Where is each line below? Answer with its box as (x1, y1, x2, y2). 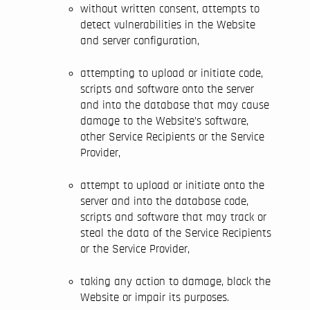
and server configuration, (80, 35, 199, 46)
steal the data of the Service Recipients (80, 227, 271, 239)
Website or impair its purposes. (80, 291, 229, 303)
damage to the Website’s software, (80, 115, 248, 127)
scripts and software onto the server (80, 83, 254, 95)
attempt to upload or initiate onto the (80, 179, 264, 191)
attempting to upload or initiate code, (80, 67, 263, 79)
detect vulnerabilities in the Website (80, 19, 255, 30)
